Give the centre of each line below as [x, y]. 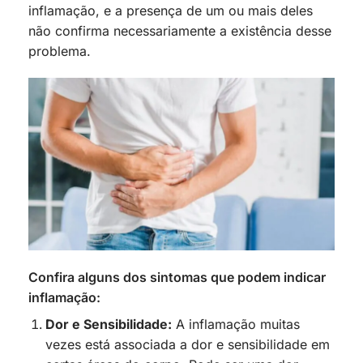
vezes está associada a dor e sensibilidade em [187, 344]
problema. [60, 51]
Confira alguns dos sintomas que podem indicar [177, 277]
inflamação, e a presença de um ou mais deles [171, 10]
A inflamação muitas [235, 324]
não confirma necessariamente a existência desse [180, 30]
